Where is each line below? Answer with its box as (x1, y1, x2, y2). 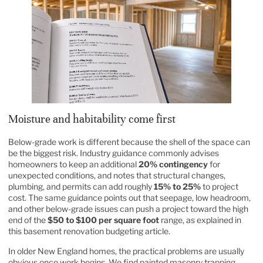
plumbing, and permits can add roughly (8, 181, 154, 192)
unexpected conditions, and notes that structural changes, (8, 170, 225, 181)
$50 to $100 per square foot (48, 215, 159, 225)
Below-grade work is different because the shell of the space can (8, 137, 250, 147)
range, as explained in (159, 215, 241, 225)
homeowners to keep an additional (8, 159, 139, 170)
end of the (8, 215, 48, 225)
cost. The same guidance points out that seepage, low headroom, (8, 193, 251, 203)
